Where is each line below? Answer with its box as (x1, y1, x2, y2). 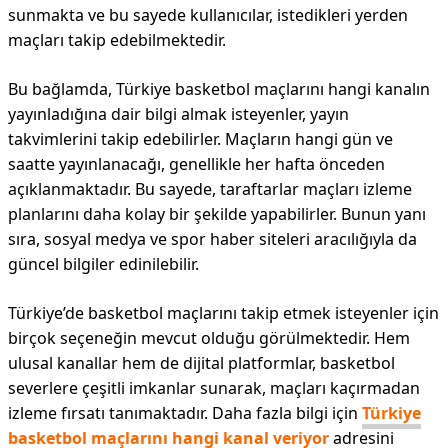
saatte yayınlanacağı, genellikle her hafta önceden (8, 153, 385, 175)
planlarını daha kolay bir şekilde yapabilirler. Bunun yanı (8, 203, 426, 225)
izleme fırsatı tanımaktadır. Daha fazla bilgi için (8, 402, 362, 424)
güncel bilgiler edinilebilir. (8, 253, 199, 275)
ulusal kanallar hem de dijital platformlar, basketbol (8, 352, 395, 374)
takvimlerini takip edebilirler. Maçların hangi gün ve (8, 128, 393, 150)
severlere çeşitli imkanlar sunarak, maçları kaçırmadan (8, 377, 420, 399)
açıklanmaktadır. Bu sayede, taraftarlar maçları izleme (8, 178, 412, 200)
